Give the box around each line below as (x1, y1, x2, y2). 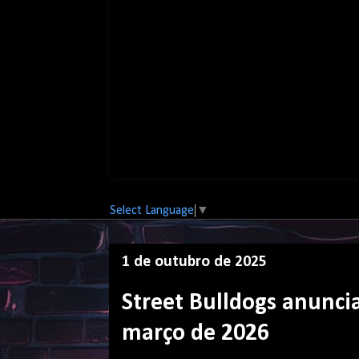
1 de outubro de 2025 (122, 254, 267, 271)
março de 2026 (122, 321, 269, 347)
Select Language (110, 204, 194, 218)
